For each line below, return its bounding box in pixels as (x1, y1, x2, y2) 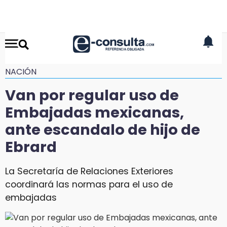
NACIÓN (5, 66, 36, 78)
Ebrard (5, 137, 57, 157)
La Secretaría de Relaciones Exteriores (5, 165, 173, 177)
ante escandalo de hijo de (5, 120, 200, 140)
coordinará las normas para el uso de (5, 178, 173, 191)
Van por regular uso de (5, 85, 179, 105)
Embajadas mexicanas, (5, 102, 184, 123)
